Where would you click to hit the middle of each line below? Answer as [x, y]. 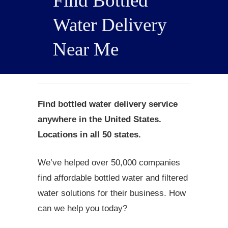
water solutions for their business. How [112, 193]
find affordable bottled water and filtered [113, 178]
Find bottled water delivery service [108, 104]
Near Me [86, 49]
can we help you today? [82, 208]
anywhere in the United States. [99, 119]
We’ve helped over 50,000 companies [109, 163]
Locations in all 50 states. [89, 135]
